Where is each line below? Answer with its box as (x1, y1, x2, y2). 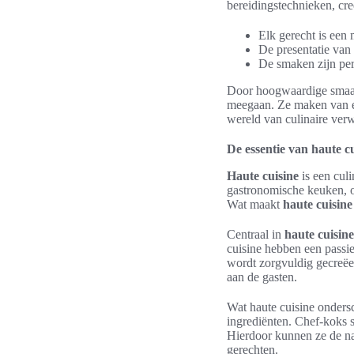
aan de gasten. (227, 270, 297, 284)
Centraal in (227, 228, 284, 241)
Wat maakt (227, 198, 283, 211)
